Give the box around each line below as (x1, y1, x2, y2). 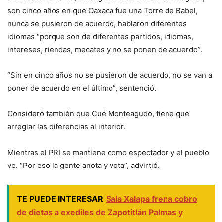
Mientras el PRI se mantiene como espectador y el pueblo (7, 148, 209, 158)
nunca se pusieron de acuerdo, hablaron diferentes (7, 19, 187, 29)
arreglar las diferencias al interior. (7, 122, 125, 132)
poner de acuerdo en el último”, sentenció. (7, 83, 156, 93)
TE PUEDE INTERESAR (17, 194, 103, 204)
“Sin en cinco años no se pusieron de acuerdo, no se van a (7, 70, 212, 80)
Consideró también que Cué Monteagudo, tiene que (7, 109, 189, 119)
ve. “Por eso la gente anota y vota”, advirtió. (7, 161, 160, 170)
